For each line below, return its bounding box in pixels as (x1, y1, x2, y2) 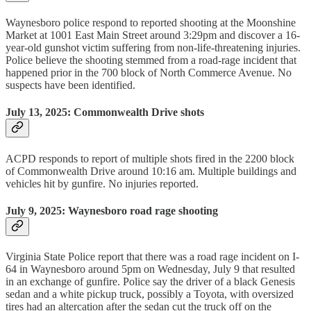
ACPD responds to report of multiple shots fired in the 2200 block (6, 152, 294, 165)
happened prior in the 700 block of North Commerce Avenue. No (6, 66, 292, 78)
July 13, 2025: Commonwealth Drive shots (6, 106, 204, 119)
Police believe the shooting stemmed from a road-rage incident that (6, 53, 296, 66)
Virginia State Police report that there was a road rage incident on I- (6, 251, 299, 263)
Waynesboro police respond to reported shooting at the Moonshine (6, 16, 296, 28)
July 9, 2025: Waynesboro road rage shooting (6, 204, 218, 217)
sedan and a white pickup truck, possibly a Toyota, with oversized (6, 288, 294, 301)
